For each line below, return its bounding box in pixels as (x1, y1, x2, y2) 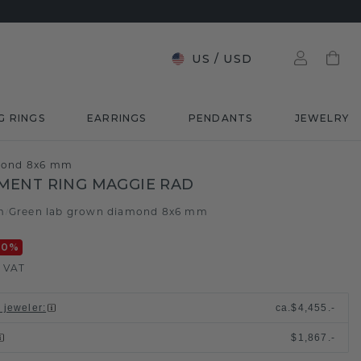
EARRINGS (86, 112, 147, 124)
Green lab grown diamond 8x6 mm (8, 205, 208, 218)
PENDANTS (188, 112, 253, 124)
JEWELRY (294, 112, 349, 124)
